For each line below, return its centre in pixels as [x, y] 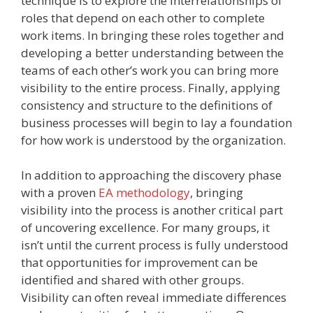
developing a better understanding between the [152, 52]
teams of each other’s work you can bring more [150, 70]
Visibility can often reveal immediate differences [154, 297]
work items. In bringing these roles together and [153, 35]
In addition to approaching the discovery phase [151, 175]
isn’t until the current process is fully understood [155, 245]
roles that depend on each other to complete [143, 17]
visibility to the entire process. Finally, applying [151, 87]
